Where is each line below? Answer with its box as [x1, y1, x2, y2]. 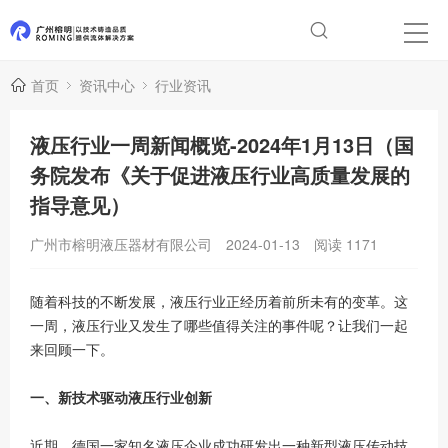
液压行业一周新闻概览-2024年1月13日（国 [30, 130, 414, 159]
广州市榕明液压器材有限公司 [30, 234, 212, 254]
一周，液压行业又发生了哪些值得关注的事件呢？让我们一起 [30, 315, 408, 335]
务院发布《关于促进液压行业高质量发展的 [30, 160, 410, 189]
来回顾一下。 [30, 339, 114, 359]
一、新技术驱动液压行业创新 [30, 387, 212, 407]
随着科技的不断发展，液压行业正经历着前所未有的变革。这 [30, 291, 408, 311]
